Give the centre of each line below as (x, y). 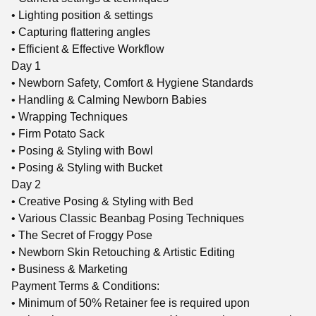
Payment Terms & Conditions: (85, 286)
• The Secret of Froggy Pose (82, 235)
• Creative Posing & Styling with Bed (102, 201)
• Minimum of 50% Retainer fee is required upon (130, 303)
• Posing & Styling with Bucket (87, 168)
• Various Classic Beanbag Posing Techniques (128, 218)
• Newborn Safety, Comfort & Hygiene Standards (132, 83)
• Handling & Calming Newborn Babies (109, 100)
